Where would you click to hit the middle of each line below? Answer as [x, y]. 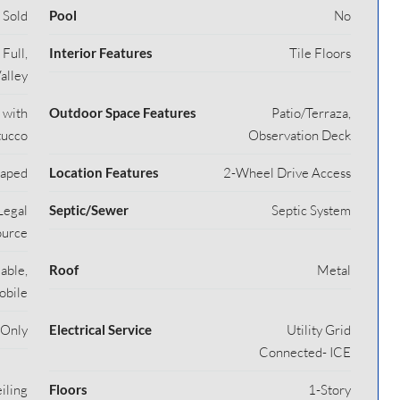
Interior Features [100, 53]
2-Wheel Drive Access [287, 173]
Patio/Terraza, [311, 113]
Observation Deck [300, 135]
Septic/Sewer [88, 210]
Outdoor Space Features [122, 112]
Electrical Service [100, 329]
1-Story [329, 390]
